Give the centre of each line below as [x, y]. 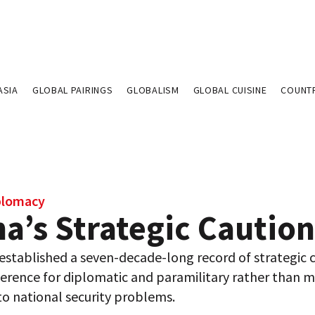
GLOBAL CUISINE [230, 90]
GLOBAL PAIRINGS [72, 90]
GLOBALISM [153, 90]
